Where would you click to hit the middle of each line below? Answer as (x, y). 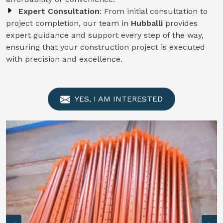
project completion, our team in (68, 23)
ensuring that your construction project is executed (106, 47)
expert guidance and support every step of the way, (105, 35)
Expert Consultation (59, 11)
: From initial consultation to (154, 11)
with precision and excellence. (64, 59)
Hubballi (148, 23)
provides (181, 23)
